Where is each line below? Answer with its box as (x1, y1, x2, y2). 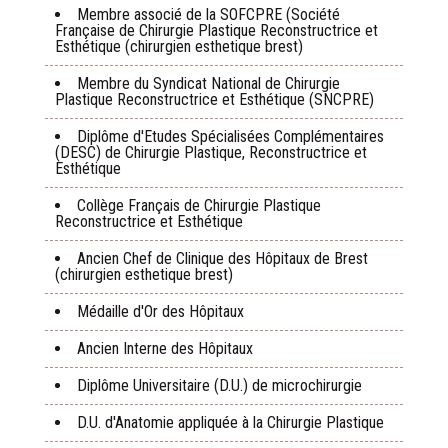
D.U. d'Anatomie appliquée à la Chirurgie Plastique (77, 413, 384, 432)
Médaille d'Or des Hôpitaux (77, 302, 244, 321)
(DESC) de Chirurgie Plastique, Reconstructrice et (55, 143, 367, 162)
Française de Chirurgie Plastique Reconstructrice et (55, 21, 378, 40)
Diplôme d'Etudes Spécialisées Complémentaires (77, 127, 384, 146)
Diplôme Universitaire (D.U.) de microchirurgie (77, 376, 362, 395)
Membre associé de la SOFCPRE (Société (77, 5, 340, 24)
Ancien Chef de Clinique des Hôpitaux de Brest (77, 249, 368, 268)
